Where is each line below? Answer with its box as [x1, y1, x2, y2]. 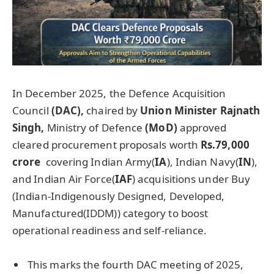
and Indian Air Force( [12, 171, 115, 186]
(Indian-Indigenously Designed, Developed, [12, 188, 225, 203]
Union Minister [140, 103, 220, 117]
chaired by [86, 103, 141, 117]
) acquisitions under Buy [132, 171, 251, 186]
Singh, [12, 120, 47, 135]
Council [12, 103, 51, 117]
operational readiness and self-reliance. [12, 223, 207, 237]
